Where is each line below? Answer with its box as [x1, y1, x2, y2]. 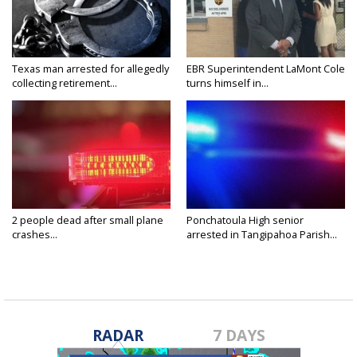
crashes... [12, 227, 57, 242]
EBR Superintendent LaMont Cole [186, 61, 345, 76]
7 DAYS [213, 324, 266, 347]
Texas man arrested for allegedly [12, 61, 169, 76]
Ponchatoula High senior [186, 213, 304, 228]
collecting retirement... [12, 76, 117, 91]
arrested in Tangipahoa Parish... [186, 227, 337, 242]
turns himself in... [186, 76, 269, 91]
